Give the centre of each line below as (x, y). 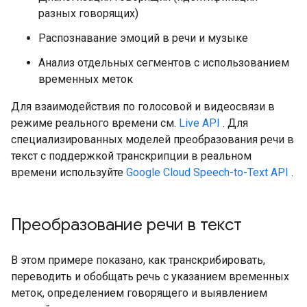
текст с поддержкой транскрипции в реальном (131, 156)
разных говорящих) (88, 13)
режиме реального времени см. (95, 123)
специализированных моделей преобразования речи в (152, 139)
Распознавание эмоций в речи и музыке (143, 38)
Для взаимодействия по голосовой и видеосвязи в (143, 107)
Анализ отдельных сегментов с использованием (164, 63)
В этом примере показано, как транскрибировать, (138, 260)
